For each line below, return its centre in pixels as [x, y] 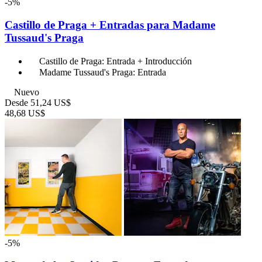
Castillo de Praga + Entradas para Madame [110, 25]
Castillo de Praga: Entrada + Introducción [116, 61]
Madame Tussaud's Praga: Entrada [103, 72]
